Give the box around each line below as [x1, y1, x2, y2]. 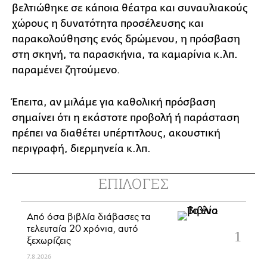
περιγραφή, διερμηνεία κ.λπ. [12, 142, 156, 154]
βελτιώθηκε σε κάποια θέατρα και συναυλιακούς [12, 2, 248, 14]
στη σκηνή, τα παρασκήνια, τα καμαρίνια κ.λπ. [12, 48, 238, 60]
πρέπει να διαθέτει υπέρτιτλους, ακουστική [12, 127, 221, 139]
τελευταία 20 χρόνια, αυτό [27, 222, 138, 235]
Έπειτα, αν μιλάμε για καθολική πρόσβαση [12, 96, 216, 108]
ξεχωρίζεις [27, 234, 71, 247]
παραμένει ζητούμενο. [12, 64, 120, 76]
